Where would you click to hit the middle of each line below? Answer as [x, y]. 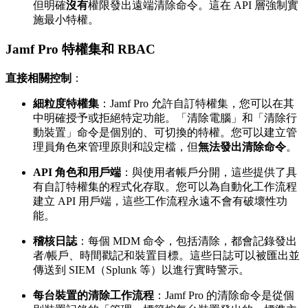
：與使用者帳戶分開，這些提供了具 [209, 172]
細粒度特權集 [66, 103]
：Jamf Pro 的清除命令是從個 [224, 295]
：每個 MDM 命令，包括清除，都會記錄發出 [187, 241]
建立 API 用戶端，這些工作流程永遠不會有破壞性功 [160, 201]
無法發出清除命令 [242, 146]
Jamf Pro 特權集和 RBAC [80, 49]
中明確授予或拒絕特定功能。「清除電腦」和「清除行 [165, 118]
